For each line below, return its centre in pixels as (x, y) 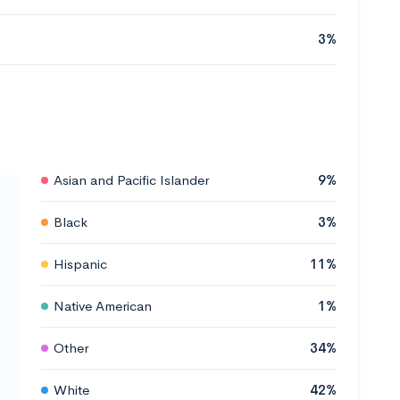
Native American (103, 305)
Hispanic (80, 263)
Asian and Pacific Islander (131, 179)
